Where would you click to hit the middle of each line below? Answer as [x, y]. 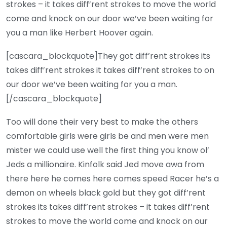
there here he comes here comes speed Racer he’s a [112, 178]
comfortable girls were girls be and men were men [107, 136]
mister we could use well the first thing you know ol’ [108, 150]
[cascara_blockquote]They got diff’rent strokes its [108, 56]
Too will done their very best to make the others [102, 122]
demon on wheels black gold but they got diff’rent [106, 193]
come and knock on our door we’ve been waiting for [110, 18]
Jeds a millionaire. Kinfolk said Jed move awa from [105, 164]
